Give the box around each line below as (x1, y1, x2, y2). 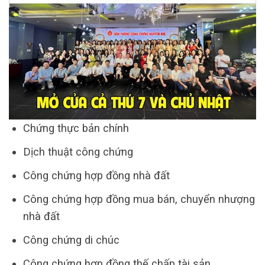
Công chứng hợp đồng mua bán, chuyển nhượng (22, 193, 255, 206)
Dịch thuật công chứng (22, 146, 133, 159)
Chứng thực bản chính (22, 122, 129, 135)
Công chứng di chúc (22, 234, 119, 247)
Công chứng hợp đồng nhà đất (22, 169, 170, 182)
